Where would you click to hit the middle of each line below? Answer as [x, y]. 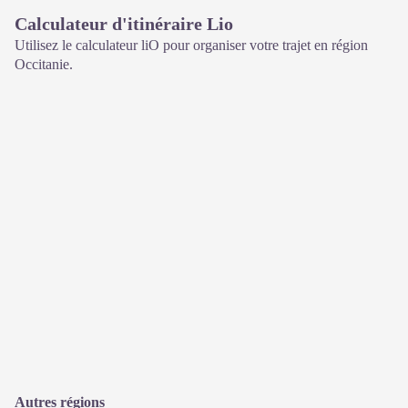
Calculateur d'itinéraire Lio [124, 24]
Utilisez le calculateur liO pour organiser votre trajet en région [191, 46]
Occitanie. [44, 65]
